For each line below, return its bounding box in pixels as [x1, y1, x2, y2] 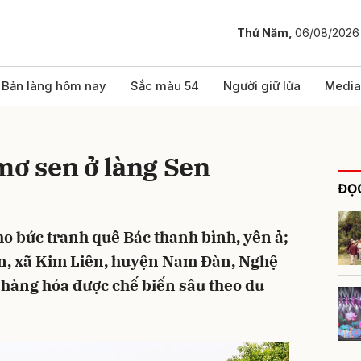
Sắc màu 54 [131, 78, 199, 93]
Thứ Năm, [237, 26, 295, 40]
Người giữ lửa [223, 78, 301, 93]
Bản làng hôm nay [2, 78, 106, 93]
